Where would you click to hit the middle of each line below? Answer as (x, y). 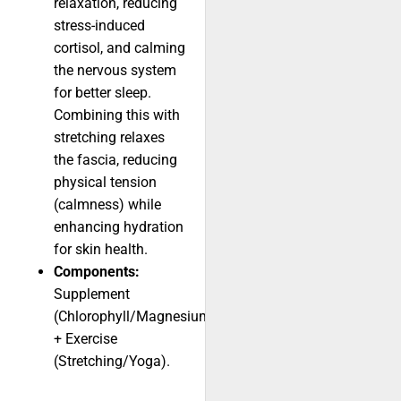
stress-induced (99, 26)
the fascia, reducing (115, 160)
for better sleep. (102, 93)
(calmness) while (107, 205)
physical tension (105, 183)
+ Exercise (85, 339)
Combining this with (117, 115)
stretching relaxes (109, 138)
